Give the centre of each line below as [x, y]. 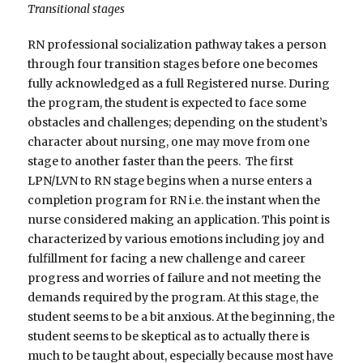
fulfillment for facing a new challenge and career [167, 259]
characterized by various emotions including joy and [176, 239]
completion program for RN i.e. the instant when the [174, 201]
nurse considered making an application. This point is [179, 220]
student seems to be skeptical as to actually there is [169, 337]
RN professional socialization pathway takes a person [177, 45]
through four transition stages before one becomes [173, 64]
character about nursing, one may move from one [169, 142]
